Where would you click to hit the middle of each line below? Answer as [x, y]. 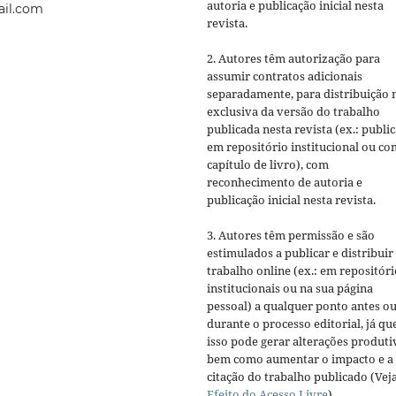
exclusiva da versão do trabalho [293, 112]
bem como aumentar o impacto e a [300, 359]
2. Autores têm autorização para [293, 59]
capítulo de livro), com [268, 165]
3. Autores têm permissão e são [291, 236]
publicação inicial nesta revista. [291, 200]
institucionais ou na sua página [290, 289]
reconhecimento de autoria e [285, 183]
